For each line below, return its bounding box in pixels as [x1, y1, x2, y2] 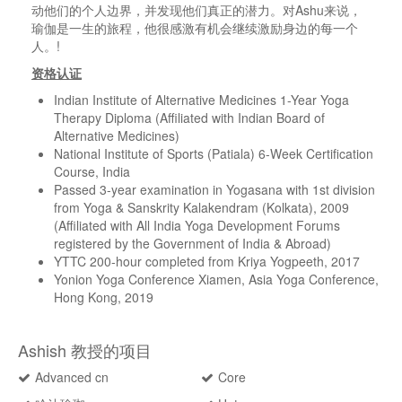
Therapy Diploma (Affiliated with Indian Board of [54, 109, 325, 127]
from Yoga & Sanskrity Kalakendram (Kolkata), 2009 [54, 198, 349, 216]
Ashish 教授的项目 [18, 338, 152, 362]
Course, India [54, 162, 130, 180]
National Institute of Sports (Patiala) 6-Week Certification [54, 144, 373, 162]
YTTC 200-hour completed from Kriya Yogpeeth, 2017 [54, 252, 360, 270]
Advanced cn [35, 368, 109, 386]
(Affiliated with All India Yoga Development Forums [54, 216, 340, 234]
